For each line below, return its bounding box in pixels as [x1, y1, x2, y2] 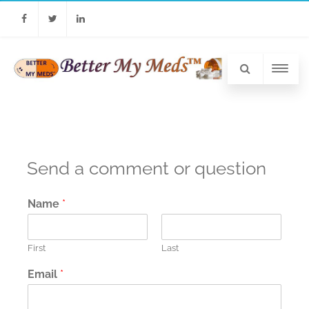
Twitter [39, 48, 71, 59]
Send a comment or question [27, 157, 266, 179]
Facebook [10, 48, 54, 59]
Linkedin [67, 48, 106, 59]
